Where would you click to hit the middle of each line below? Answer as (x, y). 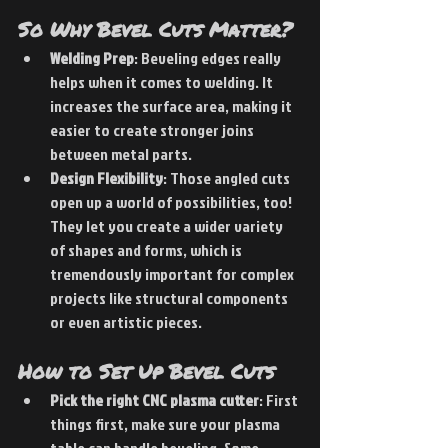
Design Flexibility (106, 177)
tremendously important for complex (173, 273)
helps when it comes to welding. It (163, 81)
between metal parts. (122, 153)
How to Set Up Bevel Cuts (146, 370)
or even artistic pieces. (126, 321)
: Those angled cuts (228, 177)
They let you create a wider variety (168, 225)
